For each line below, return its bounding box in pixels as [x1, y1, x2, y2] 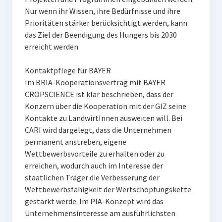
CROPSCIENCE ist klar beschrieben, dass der [24, 89, 173, 99]
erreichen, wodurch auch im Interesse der [24, 161, 163, 170]
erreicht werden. [24, 42, 80, 52]
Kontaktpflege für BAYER [24, 65, 111, 75]
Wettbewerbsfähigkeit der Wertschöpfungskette [24, 184, 191, 194]
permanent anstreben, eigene [24, 137, 126, 147]
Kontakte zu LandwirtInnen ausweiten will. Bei [24, 113, 182, 123]
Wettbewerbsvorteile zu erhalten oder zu [24, 149, 165, 159]
